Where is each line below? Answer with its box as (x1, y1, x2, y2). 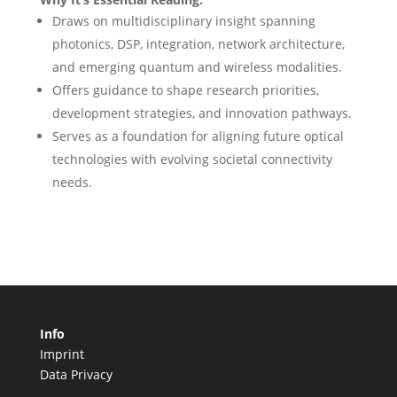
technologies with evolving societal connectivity (51, 151, 332, 167)
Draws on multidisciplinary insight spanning (51, 12, 315, 29)
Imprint (39, 346, 84, 362)
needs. (51, 174, 92, 191)
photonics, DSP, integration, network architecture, (51, 35, 345, 52)
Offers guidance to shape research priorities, (51, 82, 319, 98)
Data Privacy (39, 366, 113, 383)
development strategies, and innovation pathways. (51, 105, 352, 121)
